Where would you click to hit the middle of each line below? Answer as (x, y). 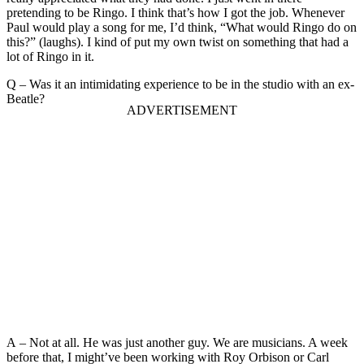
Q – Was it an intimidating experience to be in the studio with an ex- (180, 84)
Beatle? (26, 98)
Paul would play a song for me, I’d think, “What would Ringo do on (182, 27)
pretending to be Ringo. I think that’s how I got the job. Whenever (175, 12)
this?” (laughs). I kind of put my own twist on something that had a (178, 41)
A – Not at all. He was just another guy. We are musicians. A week (177, 342)
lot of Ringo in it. (50, 56)
